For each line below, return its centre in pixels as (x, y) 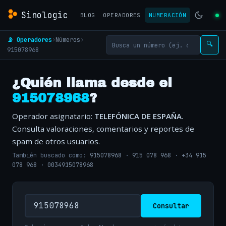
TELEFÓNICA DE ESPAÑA (138, 116)
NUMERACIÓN (167, 15)
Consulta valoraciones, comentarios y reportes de (103, 129)
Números (68, 40)
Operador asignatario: (53, 116)
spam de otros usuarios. (56, 141)
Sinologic (45, 15)
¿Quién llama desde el (92, 83)
